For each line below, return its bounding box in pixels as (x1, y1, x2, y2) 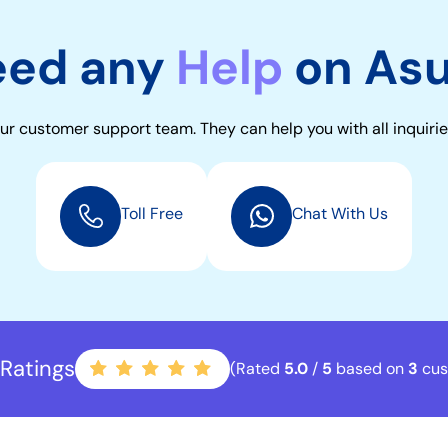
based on (331, 357, 408, 379)
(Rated (229, 357, 284, 379)
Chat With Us (292, 202, 388, 224)
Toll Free (121, 202, 183, 224)
